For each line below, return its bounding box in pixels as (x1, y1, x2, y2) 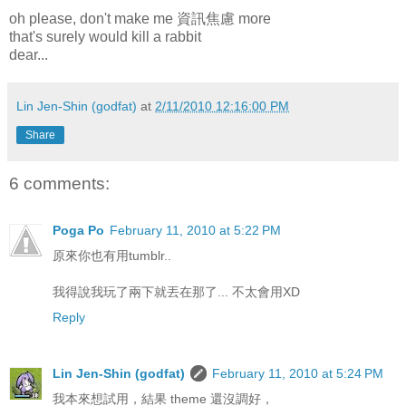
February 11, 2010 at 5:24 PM (212, 365, 383, 381)
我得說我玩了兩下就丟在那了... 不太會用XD (53, 284, 300, 299)
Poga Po (53, 222, 104, 237)
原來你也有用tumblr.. (53, 247, 171, 263)
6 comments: (9, 173, 110, 193)
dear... (9, 46, 48, 63)
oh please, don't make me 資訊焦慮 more (9, 10, 271, 26)
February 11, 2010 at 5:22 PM (110, 222, 281, 237)
